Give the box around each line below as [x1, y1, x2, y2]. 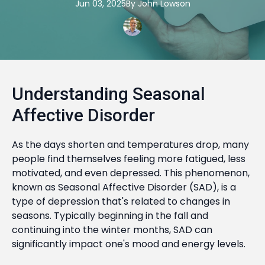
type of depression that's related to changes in [12, 195, 230, 208]
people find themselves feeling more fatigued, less [12, 152, 245, 166]
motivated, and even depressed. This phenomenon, [12, 166, 250, 180]
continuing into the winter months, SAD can [12, 223, 212, 237]
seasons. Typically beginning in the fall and [12, 209, 208, 222]
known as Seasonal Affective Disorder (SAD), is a [12, 180, 236, 194]
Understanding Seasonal [12, 83, 205, 104]
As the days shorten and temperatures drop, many [12, 138, 249, 151]
